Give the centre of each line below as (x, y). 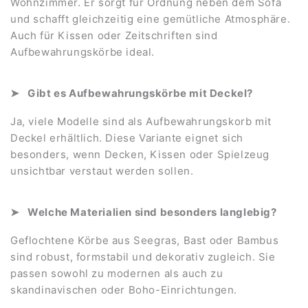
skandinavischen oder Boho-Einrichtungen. (124, 289)
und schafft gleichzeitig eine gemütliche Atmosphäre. (151, 19)
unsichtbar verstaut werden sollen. (102, 170)
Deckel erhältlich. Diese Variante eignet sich (127, 137)
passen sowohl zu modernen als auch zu (117, 273)
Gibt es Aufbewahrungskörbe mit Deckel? (141, 93)
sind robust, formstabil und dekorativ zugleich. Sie (143, 256)
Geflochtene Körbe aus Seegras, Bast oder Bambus (145, 240)
